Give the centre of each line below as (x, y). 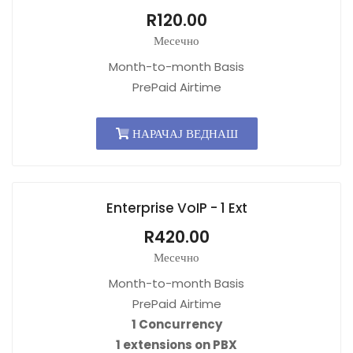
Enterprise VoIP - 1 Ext (176, 208)
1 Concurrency (176, 324)
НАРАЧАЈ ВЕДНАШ (183, 134)
